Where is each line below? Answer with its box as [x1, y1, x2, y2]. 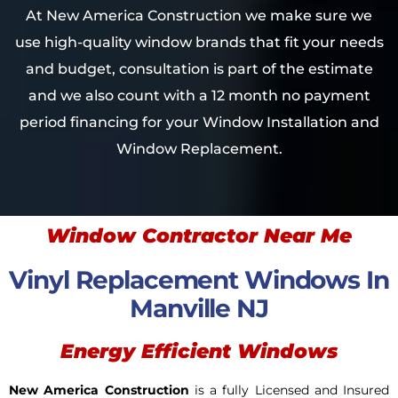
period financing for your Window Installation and [19, 113, 379, 131]
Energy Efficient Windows [60, 339, 338, 364]
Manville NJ [130, 293, 268, 324]
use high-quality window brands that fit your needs [14, 33, 384, 51]
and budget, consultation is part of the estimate [25, 60, 373, 77]
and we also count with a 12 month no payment [28, 86, 370, 104]
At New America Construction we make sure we [26, 6, 372, 24]
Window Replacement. [115, 139, 283, 157]
